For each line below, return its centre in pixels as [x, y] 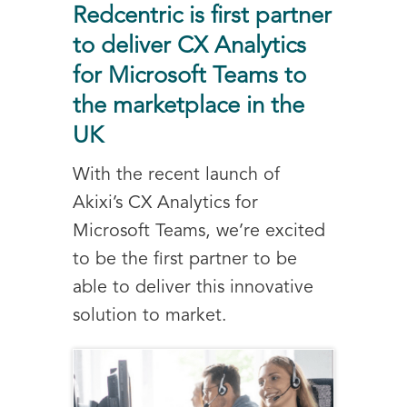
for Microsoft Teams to [189, 76]
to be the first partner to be [185, 259]
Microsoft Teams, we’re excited [199, 231]
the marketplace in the [189, 106]
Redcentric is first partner [202, 16]
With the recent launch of [176, 175]
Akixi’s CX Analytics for [165, 203]
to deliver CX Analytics [189, 46]
